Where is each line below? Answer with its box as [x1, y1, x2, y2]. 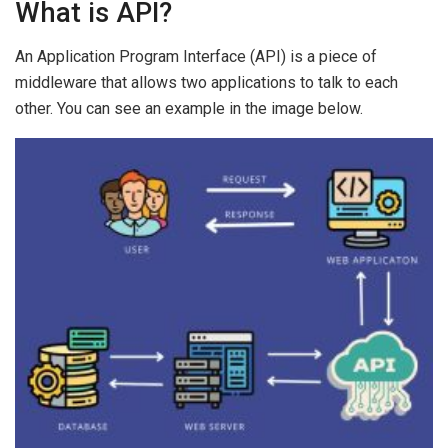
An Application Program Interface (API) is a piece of [15, 47, 377, 67]
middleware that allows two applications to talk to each [15, 73, 398, 93]
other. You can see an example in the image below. [15, 99, 363, 119]
